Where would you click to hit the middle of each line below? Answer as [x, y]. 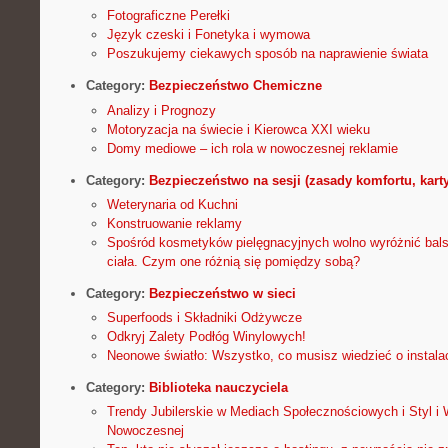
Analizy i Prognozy [161, 110]
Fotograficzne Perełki [168, 16]
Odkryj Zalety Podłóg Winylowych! [206, 336]
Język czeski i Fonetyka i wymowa [208, 35]
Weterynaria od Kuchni [172, 204]
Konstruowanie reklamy [174, 223]
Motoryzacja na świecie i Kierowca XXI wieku [238, 129]
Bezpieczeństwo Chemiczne [235, 86]
